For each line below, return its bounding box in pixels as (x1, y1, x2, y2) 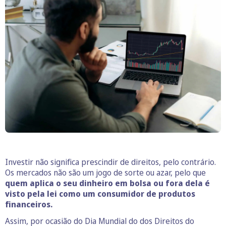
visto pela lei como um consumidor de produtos (5, 188, 195, 199)
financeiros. (5, 198, 52, 210)
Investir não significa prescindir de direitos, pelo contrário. (5, 156, 216, 167)
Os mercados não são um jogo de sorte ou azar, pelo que (5, 166, 206, 178)
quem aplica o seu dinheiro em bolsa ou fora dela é (5, 177, 210, 189)
